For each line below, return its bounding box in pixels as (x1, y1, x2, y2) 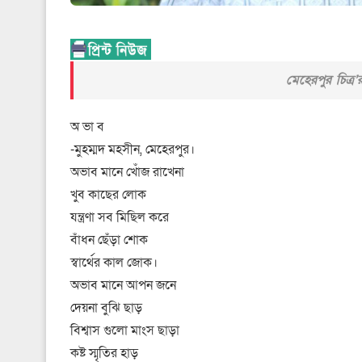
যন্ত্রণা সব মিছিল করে (70, 208, 169, 226)
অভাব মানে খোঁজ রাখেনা (70, 162, 184, 181)
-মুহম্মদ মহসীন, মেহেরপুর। (70, 140, 195, 158)
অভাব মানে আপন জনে (70, 276, 176, 294)
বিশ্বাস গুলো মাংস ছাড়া (70, 321, 179, 339)
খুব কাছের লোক (70, 185, 146, 204)
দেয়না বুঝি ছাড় (70, 298, 142, 317)
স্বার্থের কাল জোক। (70, 253, 158, 271)
